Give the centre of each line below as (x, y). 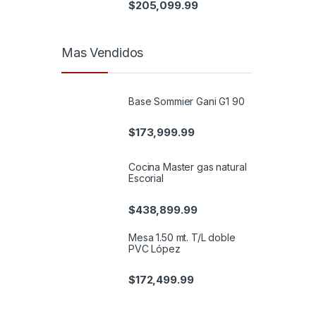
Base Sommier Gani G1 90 (187, 101)
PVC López (154, 248)
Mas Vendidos (103, 53)
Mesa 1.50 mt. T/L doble (182, 237)
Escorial (146, 178)
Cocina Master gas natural (188, 167)
